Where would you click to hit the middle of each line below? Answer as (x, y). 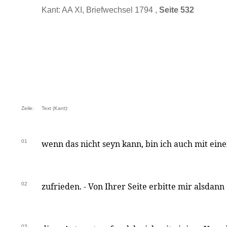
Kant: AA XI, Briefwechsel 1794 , (100, 10)
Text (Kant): (55, 108)
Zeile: (28, 108)
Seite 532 (177, 10)
